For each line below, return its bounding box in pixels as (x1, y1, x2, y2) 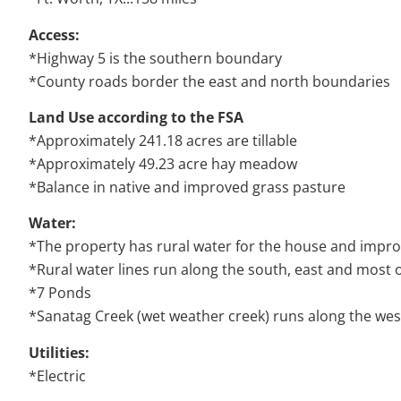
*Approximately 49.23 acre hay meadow (29, 154, 297, 175)
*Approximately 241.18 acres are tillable (29, 131, 297, 151)
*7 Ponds (29, 283, 91, 303)
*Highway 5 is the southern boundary (29, 47, 282, 68)
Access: (29, 24, 80, 45)
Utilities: (29, 342, 90, 363)
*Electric (29, 365, 86, 386)
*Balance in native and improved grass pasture (29, 177, 346, 198)
